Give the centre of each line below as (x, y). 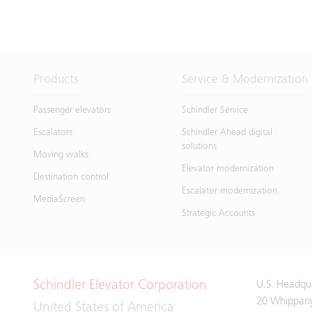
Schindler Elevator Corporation (120, 287)
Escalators (53, 133)
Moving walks (61, 156)
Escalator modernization (230, 192)
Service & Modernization (245, 80)
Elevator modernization (228, 170)
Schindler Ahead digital (227, 133)
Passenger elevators (72, 111)
